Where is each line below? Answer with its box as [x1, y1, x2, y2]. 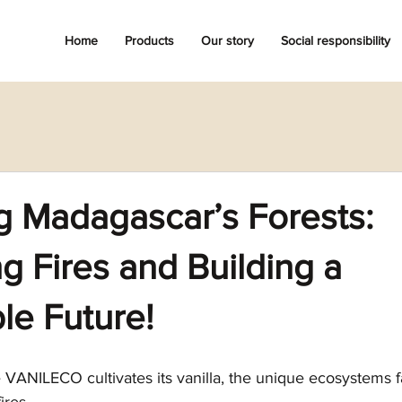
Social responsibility [281, 33, 390, 48]
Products [125, 33, 174, 48]
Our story [201, 33, 254, 48]
